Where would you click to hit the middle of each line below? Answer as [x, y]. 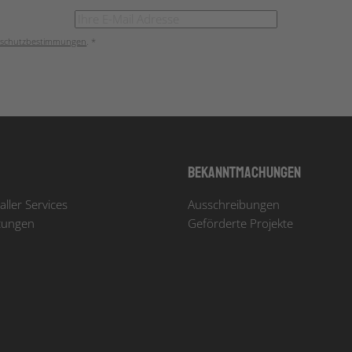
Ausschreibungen [234, 205]
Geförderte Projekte [240, 224]
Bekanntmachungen [244, 173]
